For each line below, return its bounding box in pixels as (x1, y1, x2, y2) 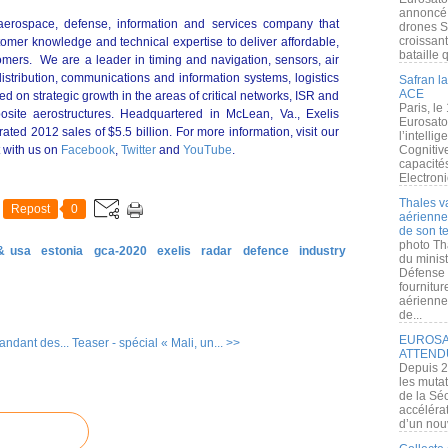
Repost (11, 202, 50, 216)
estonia (41, 244, 84, 258)
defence (242, 244, 289, 258)
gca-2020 (93, 244, 147, 258)
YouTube (183, 143, 232, 157)
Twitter (121, 143, 156, 157)
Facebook (61, 143, 115, 157)
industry (299, 244, 347, 258)
